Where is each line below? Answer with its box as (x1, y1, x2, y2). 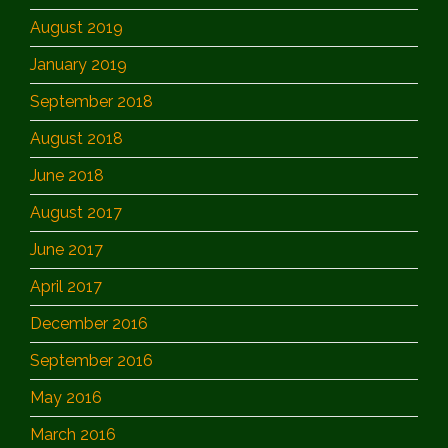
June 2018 (30, 165, 104, 185)
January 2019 (30, 54, 127, 74)
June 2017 (30, 239, 103, 259)
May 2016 (30, 387, 102, 407)
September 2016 (30, 350, 153, 370)
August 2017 (30, 202, 122, 222)
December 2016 (30, 313, 148, 333)
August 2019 (30, 17, 123, 37)
